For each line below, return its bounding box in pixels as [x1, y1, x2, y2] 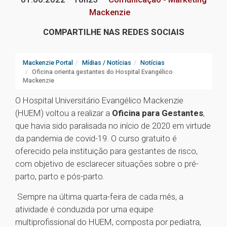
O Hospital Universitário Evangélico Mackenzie [15, 95, 183, 106]
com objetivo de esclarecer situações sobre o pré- [15, 159, 199, 169]
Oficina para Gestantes [112, 108, 203, 119]
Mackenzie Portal [23, 59, 73, 67]
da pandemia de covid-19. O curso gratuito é [15, 133, 177, 144]
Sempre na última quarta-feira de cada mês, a [15, 192, 183, 202]
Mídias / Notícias [82, 59, 131, 67]
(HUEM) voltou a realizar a [15, 108, 112, 119]
